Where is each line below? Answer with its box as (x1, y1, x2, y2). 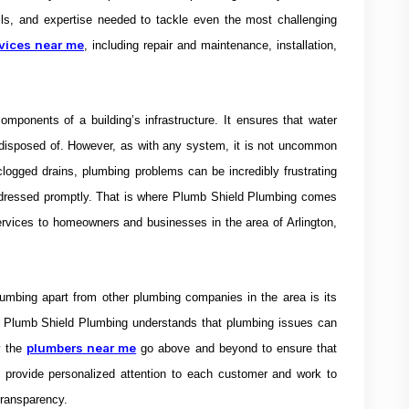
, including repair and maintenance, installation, (84, 38, 337, 52)
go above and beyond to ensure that (136, 341, 338, 355)
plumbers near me (26, 341, 137, 355)
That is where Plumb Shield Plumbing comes (96, 190, 338, 204)
